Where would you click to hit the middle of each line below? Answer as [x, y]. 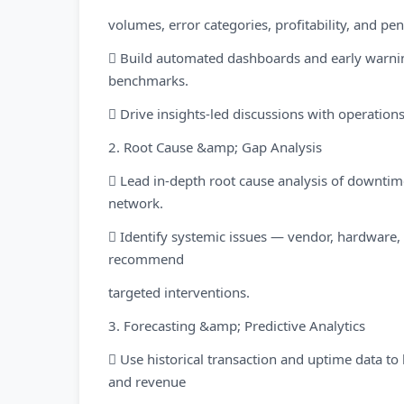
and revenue [147, 381]
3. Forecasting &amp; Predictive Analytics [237, 326]
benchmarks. [148, 80]
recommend [146, 259]
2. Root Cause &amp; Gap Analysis [215, 147]
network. [136, 203]
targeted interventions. [179, 292]
